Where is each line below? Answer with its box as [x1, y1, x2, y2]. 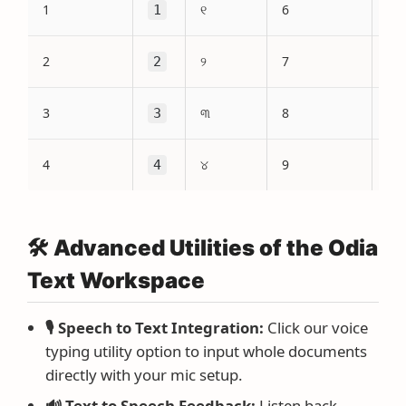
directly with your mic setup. [45, 364, 243, 385]
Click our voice [264, 317, 368, 338]
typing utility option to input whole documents [45, 341, 367, 362]
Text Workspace [27, 267, 205, 294]
